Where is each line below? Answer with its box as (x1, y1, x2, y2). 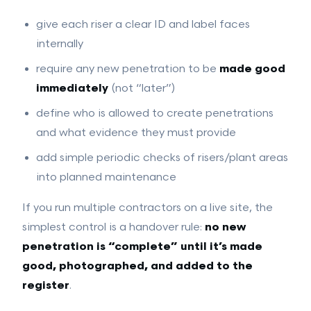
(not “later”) (108, 82, 175, 95)
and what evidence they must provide (36, 126, 236, 140)
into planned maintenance (36, 171, 176, 184)
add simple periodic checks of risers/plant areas (36, 151, 288, 165)
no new (205, 221, 246, 234)
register (22, 279, 69, 292)
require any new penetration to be (36, 62, 219, 76)
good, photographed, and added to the (22, 260, 253, 273)
